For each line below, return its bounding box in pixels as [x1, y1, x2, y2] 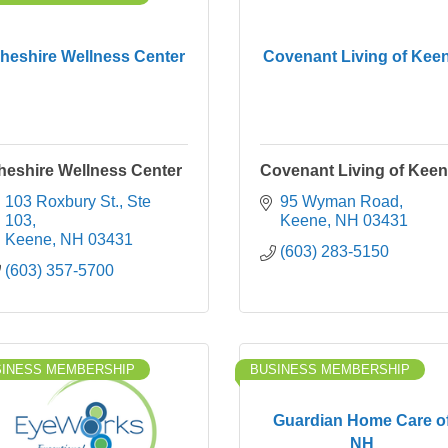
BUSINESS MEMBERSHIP [250, 362, 410, 377]
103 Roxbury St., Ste [5, 193, 151, 210]
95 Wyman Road [280, 193, 399, 210]
